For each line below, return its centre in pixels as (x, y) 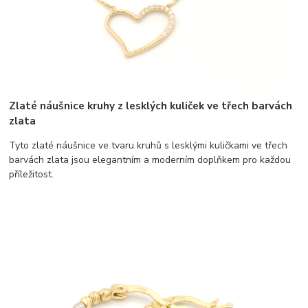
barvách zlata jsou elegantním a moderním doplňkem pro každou (150, 160)
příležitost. (32, 175)
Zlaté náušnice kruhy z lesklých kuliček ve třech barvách (151, 106)
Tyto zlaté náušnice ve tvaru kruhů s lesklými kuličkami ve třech (148, 146)
